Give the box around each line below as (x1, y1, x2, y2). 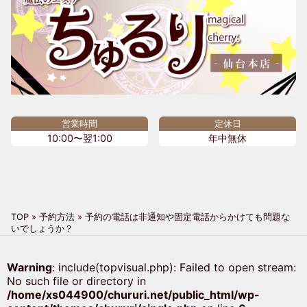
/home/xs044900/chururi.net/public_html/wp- (6, 288, 260, 302)
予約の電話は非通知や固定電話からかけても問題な (85, 212, 290, 223)
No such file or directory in (6, 274, 146, 288)
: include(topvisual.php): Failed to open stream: (51, 260, 296, 275)
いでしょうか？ (11, 223, 73, 234)
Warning (6, 260, 52, 275)
